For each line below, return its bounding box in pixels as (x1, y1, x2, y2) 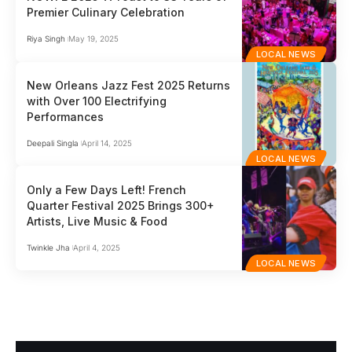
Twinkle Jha (27, 242, 71, 252)
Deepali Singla (27, 137, 79, 148)
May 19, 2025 (68, 34, 119, 44)
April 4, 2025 (72, 242, 120, 252)
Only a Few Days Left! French (27, 182, 187, 196)
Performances (27, 109, 104, 123)
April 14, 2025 (81, 137, 132, 148)
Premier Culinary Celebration (27, 5, 185, 20)
